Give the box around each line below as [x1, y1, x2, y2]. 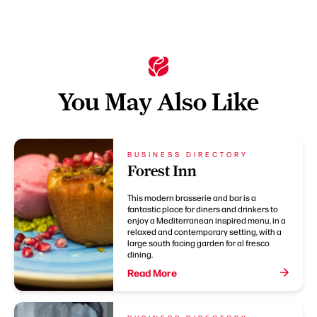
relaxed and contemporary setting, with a [127, 226, 282, 238]
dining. [127, 248, 153, 260]
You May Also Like [58, 88, 259, 117]
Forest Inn [127, 162, 197, 180]
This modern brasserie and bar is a [127, 192, 256, 204]
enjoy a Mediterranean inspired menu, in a [127, 214, 286, 226]
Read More [127, 265, 177, 280]
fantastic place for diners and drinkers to [127, 203, 278, 215]
